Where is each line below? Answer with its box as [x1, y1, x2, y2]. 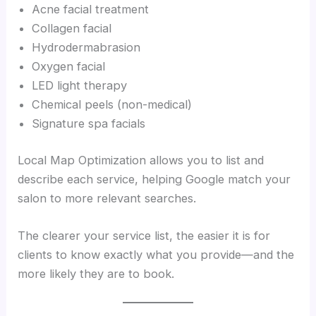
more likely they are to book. [18, 266, 175, 281]
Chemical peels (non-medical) [32, 97, 193, 111]
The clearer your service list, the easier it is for [18, 228, 271, 243]
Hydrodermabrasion [32, 39, 141, 54]
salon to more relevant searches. [18, 190, 197, 205]
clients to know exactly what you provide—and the [18, 247, 295, 262]
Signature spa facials [32, 116, 146, 130]
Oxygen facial [32, 59, 106, 73]
